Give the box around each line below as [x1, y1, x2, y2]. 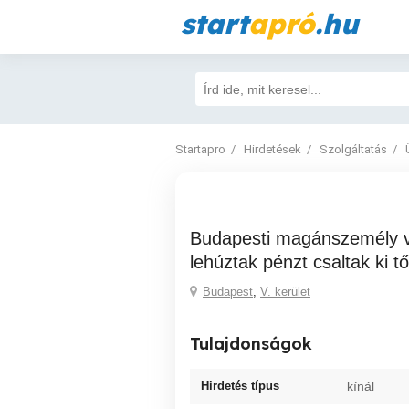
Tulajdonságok [190, 333, 312, 354]
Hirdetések [244, 142, 301, 156]
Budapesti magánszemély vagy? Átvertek [190, 228, 202, 248]
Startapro [175, 142, 225, 156]
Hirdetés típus [201, 379, 279, 393]
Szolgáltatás [320, 142, 387, 156]
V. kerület [260, 285, 310, 299]
